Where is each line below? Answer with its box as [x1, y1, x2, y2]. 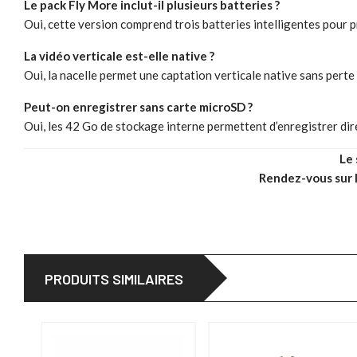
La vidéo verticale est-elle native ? [24, 49, 214, 64]
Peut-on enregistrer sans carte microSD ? [24, 100, 253, 115]
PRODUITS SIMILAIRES [45, 270, 183, 288]
